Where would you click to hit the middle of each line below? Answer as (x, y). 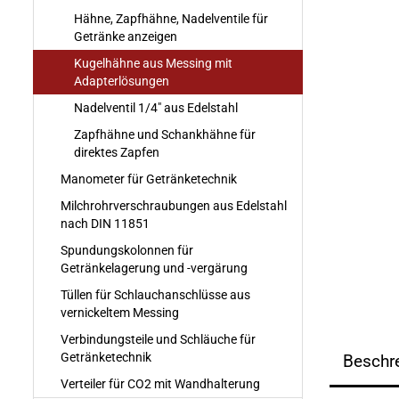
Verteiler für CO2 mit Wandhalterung (160, 384)
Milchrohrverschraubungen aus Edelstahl (174, 206)
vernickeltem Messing (120, 313)
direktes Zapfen (117, 152)
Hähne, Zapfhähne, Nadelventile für (171, 19)
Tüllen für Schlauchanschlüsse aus (155, 295)
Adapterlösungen (122, 81)
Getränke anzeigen (126, 37)
